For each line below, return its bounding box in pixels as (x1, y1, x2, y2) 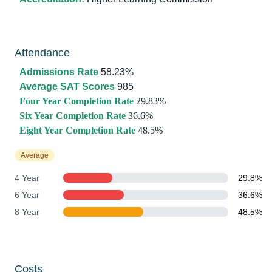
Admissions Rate (19, 67, 98, 77)
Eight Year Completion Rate (19, 125, 135, 135)
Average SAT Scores (19, 81, 115, 92)
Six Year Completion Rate (19, 110, 126, 121)
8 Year (15, 207, 39, 217)
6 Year (15, 190, 39, 200)
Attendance (15, 47, 70, 59)
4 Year (15, 173, 39, 183)
